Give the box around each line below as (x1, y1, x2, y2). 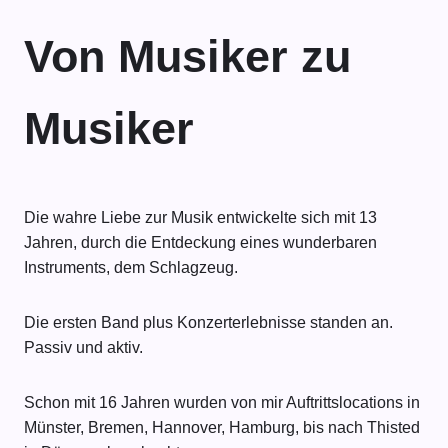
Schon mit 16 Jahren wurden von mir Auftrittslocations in (24, 394, 420, 412)
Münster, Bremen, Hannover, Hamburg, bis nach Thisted (24, 419, 420, 437)
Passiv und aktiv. (24, 339, 143, 357)
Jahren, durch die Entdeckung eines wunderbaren (24, 234, 377, 252)
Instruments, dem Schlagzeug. (24, 259, 238, 277)
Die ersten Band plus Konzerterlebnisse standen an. (24, 314, 393, 332)
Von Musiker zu (24, 31, 351, 83)
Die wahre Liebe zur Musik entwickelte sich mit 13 (24, 209, 377, 227)
